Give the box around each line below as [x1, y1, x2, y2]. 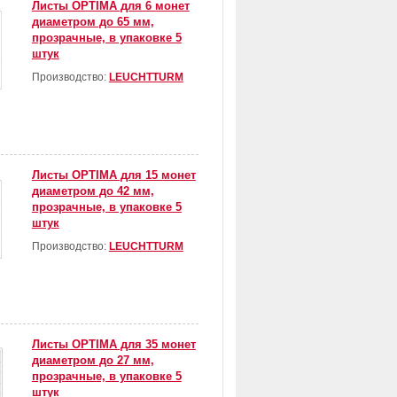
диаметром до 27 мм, [31, 354, 154, 368]
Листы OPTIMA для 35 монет [31, 338, 196, 352]
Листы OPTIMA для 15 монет [31, 168, 196, 183]
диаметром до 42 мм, [31, 184, 154, 198]
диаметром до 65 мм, [31, 15, 154, 29]
